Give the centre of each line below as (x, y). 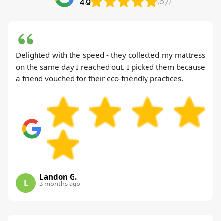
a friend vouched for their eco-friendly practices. (99, 78)
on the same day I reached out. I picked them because (110, 66)
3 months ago (60, 183)
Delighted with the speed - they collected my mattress (110, 55)
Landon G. (58, 176)
